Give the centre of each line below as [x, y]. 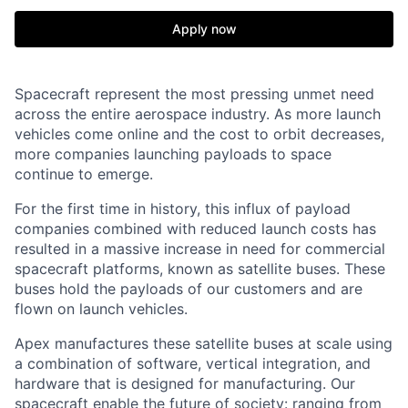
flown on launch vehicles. [101, 309]
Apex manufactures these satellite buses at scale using [204, 343]
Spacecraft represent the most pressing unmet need [194, 94]
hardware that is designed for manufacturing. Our [185, 383]
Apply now [204, 29]
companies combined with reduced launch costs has [195, 229]
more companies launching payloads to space [173, 154]
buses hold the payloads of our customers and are [189, 289]
